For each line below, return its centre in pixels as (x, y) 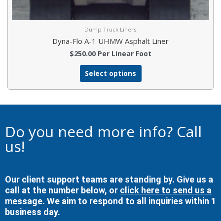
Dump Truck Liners (110, 29)
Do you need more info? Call (103, 132)
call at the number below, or (62, 190)
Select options (110, 74)
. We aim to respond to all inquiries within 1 (129, 201)
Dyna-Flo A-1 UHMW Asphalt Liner (110, 41)
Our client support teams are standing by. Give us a (109, 180)
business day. (33, 212)
